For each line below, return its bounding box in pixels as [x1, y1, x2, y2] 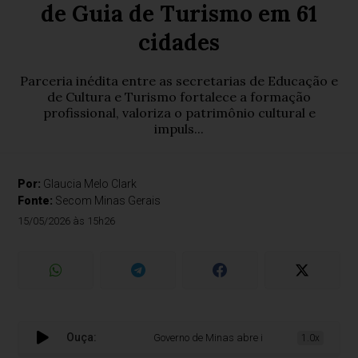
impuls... [154, 121, 204, 137]
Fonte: [18, 194, 56, 207]
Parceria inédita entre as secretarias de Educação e [20, 73, 338, 89]
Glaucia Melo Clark [43, 177, 137, 190]
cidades [138, 28, 220, 57]
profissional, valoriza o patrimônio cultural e [42, 105, 316, 121]
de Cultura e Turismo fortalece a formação [47, 89, 311, 105]
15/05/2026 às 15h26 [18, 215, 116, 227]
